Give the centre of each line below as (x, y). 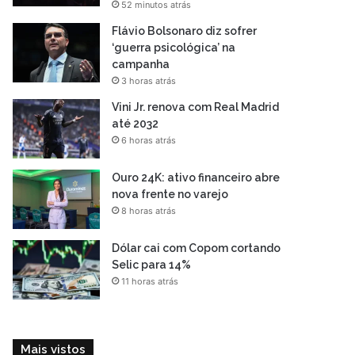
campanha (141, 64)
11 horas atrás (150, 281)
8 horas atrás (149, 211)
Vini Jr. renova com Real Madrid (196, 107)
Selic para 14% (152, 265)
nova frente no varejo (170, 194)
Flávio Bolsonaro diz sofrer (185, 31)
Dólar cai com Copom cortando (197, 248)
